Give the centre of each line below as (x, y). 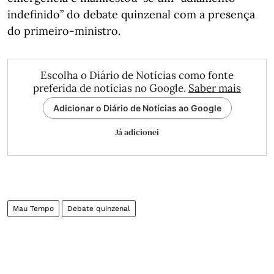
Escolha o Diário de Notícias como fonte (137, 76)
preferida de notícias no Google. (111, 88)
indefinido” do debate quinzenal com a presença (131, 15)
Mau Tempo (33, 209)
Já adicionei (137, 132)
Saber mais (215, 88)
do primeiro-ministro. (64, 31)
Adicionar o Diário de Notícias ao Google (137, 108)
